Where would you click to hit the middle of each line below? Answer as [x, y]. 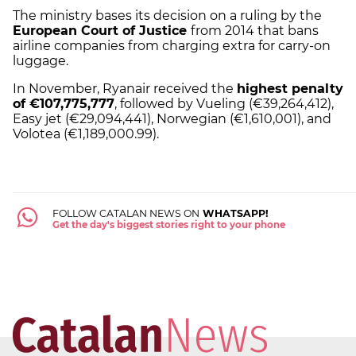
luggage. [41, 61]
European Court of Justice [102, 31]
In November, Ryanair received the [125, 89]
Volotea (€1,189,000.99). [86, 134]
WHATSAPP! [234, 214]
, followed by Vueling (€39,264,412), [224, 104]
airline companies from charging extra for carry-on [172, 46]
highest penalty [290, 89]
